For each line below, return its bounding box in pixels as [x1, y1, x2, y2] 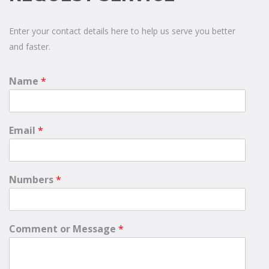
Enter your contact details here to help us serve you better [9, 25, 235, 37]
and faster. [9, 41, 50, 53]
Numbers [9, 173, 56, 187]
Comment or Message [9, 222, 118, 236]
